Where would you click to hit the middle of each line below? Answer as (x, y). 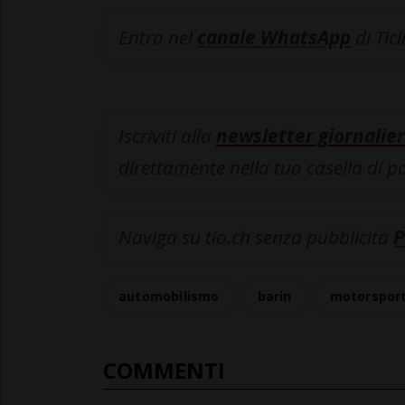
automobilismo (169, 297)
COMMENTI (164, 371)
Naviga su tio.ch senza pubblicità (256, 237)
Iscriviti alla (167, 136)
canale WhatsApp (274, 38)
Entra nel (158, 38)
